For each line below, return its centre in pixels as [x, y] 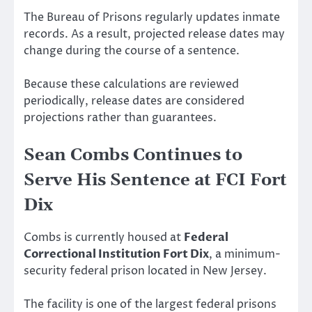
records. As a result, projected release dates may [154, 34]
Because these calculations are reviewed [131, 84]
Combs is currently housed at [104, 238]
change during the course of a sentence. [132, 50]
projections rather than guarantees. [120, 117]
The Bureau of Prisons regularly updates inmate [152, 17]
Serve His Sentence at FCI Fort [155, 181]
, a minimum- [245, 255]
